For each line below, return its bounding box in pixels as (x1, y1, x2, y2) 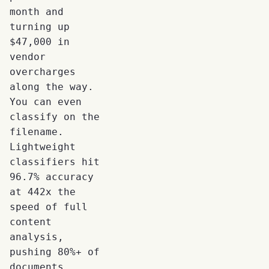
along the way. (10, 80, 94, 92)
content (10, 216, 52, 228)
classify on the (10, 110, 100, 122)
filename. (10, 125, 64, 138)
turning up (10, 20, 70, 32)
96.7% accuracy (10, 171, 94, 183)
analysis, (10, 231, 64, 243)
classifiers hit (10, 156, 100, 168)
